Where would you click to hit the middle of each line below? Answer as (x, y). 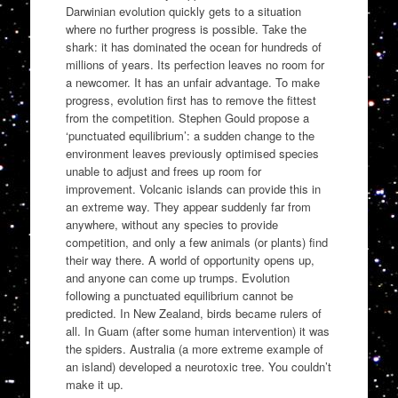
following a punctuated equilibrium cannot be (179, 295)
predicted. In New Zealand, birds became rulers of (193, 313)
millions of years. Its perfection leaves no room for (195, 64)
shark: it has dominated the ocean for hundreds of (193, 46)
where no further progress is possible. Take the (186, 28)
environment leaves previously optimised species (192, 153)
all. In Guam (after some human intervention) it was (197, 330)
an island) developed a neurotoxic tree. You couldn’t (198, 366)
